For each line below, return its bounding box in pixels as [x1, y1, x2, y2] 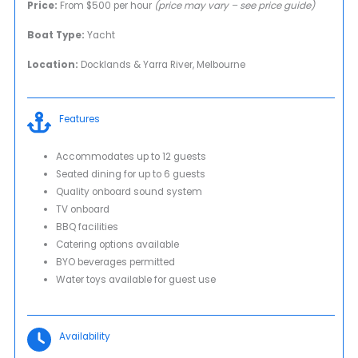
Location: [27, 58, 79, 72]
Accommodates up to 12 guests [55, 150, 206, 164]
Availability [59, 330, 111, 344]
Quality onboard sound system [55, 185, 202, 199]
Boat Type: [27, 29, 86, 42]
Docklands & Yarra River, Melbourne [78, 58, 246, 72]
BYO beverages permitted [55, 256, 175, 269]
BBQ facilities [55, 221, 118, 234]
